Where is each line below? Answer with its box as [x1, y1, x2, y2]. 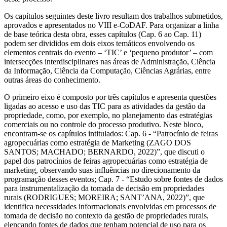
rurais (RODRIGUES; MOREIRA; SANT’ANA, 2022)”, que [4, 193, 205, 202]
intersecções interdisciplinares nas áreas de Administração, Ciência [4, 57, 215, 66]
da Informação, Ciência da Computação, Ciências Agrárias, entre [4, 66, 211, 75]
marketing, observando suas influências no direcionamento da [4, 165, 200, 174]
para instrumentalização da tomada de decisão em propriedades [4, 183, 204, 193]
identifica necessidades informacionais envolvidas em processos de [4, 202, 216, 211]
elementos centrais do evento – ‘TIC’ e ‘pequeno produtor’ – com [4, 48, 213, 57]
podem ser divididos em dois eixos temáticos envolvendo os [4, 39, 195, 48]
